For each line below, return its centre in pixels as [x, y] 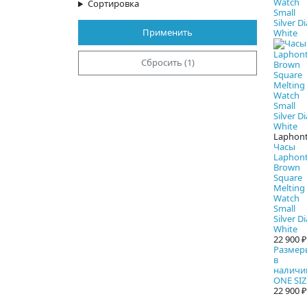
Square [288, 178]
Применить [168, 32]
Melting [289, 188]
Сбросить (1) [168, 63]
